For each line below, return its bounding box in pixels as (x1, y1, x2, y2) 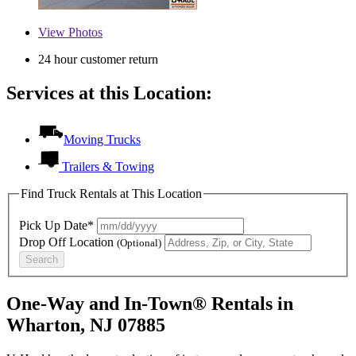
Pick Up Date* (19, 219, 94, 233)
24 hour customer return (38, 52, 158, 66)
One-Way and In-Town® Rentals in (6, 293, 293, 315)
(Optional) (117, 237, 161, 250)
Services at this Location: (6, 82, 212, 103)
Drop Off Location (19, 235, 117, 250)
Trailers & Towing (62, 159, 154, 173)
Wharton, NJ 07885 (6, 315, 165, 336)
